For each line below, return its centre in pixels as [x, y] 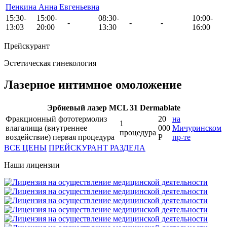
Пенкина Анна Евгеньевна [52, 7]
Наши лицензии [32, 165]
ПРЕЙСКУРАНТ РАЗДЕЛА [97, 148]
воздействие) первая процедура [60, 137]
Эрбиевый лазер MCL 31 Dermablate [113, 108]
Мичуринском [197, 128]
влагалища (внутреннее [46, 128]
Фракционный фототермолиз [56, 119]
